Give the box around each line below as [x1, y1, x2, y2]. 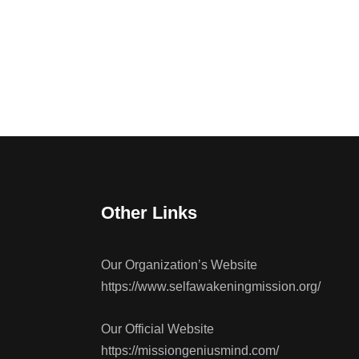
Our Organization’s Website [101, 258, 257, 272]
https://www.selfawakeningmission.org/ [101, 280, 321, 294]
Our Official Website [101, 322, 214, 337]
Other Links [101, 203, 197, 224]
